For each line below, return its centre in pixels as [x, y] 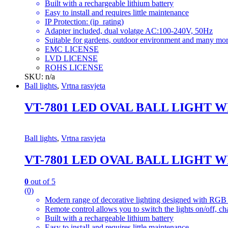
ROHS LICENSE [74, 68]
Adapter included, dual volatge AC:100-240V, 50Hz [129, 31]
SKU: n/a [40, 77]
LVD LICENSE [71, 59]
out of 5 [42, 181]
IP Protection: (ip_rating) [84, 22]
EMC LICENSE [72, 49]
